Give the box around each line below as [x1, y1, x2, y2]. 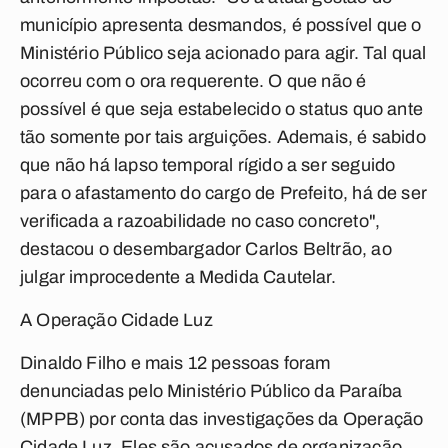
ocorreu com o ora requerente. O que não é [20, 71, 367, 91]
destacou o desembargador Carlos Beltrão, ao [20, 239, 392, 259]
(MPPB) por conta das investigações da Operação [20, 409, 424, 429]
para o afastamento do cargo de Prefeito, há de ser [20, 183, 427, 203]
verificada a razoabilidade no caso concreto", [20, 211, 381, 231]
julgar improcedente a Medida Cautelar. [20, 267, 336, 287]
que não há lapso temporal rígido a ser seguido [20, 155, 396, 175]
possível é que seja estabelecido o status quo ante [20, 99, 423, 119]
